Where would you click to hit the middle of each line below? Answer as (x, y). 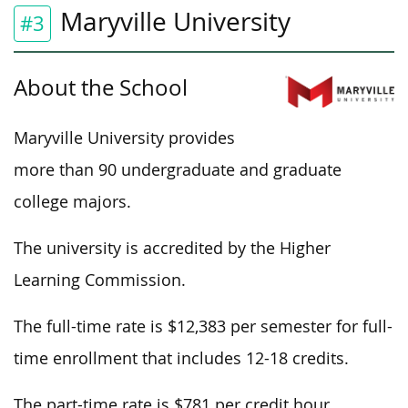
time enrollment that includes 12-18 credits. (181, 358)
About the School (101, 87)
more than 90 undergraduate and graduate (178, 169)
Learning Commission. (100, 280)
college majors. (72, 201)
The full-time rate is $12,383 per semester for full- (203, 326)
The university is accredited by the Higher (172, 248)
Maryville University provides (124, 138)
